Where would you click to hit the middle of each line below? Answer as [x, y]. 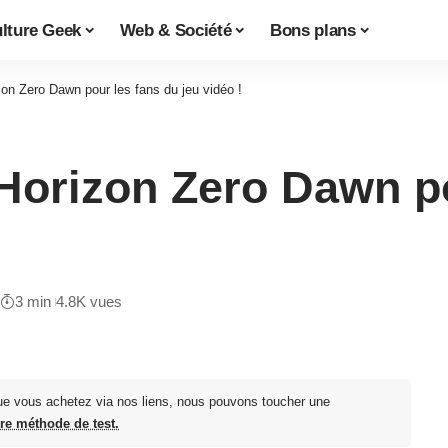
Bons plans [313, 30]
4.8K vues [89, 302]
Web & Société [175, 30]
